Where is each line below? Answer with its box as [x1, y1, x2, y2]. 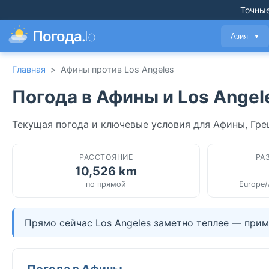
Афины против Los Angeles [61, 64, 174, 74]
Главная [12, 64, 46, 74]
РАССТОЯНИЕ [79, 152, 133, 162]
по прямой [86, 179, 127, 189]
